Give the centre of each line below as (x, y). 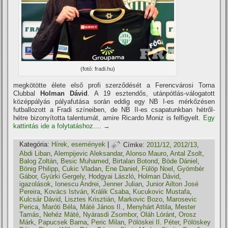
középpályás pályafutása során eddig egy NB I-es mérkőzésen (114, 102)
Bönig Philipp (39, 169)
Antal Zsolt (186, 154)
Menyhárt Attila (149, 207)
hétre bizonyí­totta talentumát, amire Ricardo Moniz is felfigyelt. (108, 118)
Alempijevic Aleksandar (88, 154)
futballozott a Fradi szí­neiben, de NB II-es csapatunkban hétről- (114, 110)
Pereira (30, 192)
